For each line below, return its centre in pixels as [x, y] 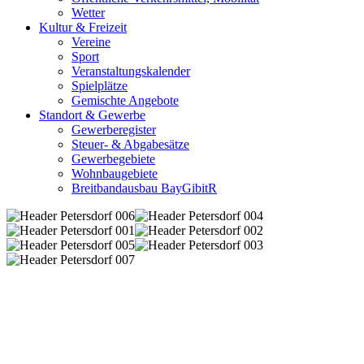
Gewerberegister [114, 130]
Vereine [91, 42]
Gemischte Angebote [125, 101]
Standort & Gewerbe [92, 115]
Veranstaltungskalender [131, 71]
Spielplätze [100, 86]
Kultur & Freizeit [83, 28]
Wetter [88, 13]
